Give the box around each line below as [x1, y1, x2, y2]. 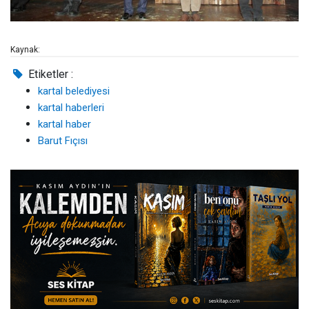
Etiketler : [26, 68, 74, 81]
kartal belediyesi [38, 85, 110, 98]
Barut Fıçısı [38, 134, 88, 148]
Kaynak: [10, 45, 40, 55]
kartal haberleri [38, 101, 104, 114]
